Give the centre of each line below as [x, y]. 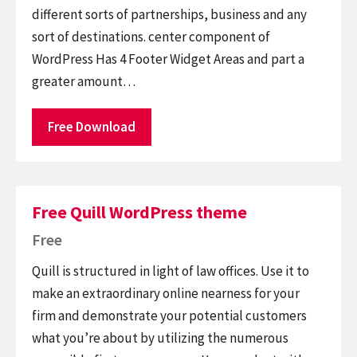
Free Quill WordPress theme [139, 212]
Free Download [92, 127]
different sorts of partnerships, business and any [169, 14]
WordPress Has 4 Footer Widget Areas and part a [168, 59]
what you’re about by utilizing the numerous [160, 337]
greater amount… [84, 81]
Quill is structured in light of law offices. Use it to [171, 271]
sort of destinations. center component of [151, 37]
